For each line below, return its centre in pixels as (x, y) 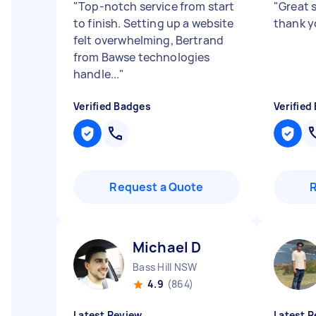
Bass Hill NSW (165, 267)
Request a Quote (157, 187)
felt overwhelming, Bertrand (149, 40)
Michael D (167, 247)
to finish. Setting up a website (154, 23)
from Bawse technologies (142, 57)
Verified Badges (112, 106)
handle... (97, 74)
